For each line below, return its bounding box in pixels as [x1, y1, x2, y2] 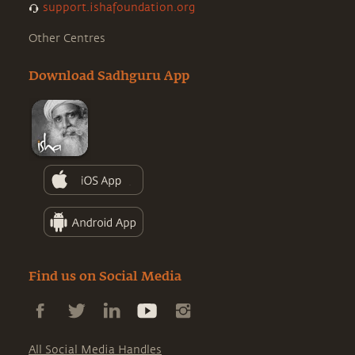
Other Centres [29, 32, 105, 44]
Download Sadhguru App [29, 71, 189, 84]
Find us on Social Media [29, 271, 181, 284]
